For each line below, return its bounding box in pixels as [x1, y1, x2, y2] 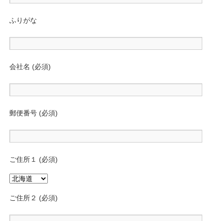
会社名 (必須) [9, 63, 51, 71]
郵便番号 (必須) [9, 109, 58, 117]
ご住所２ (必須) [9, 194, 58, 202]
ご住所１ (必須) [9, 155, 58, 163]
